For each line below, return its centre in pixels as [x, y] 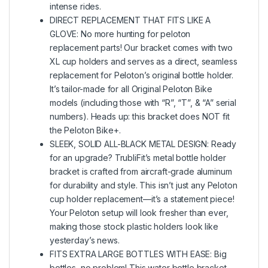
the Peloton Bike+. [85, 130]
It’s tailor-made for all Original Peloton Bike [131, 89]
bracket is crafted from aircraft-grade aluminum [141, 171]
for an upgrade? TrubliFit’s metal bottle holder [138, 157]
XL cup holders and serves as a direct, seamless [144, 61]
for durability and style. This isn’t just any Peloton [144, 185]
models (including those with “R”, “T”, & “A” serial [143, 102]
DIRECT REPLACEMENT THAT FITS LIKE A [130, 20]
